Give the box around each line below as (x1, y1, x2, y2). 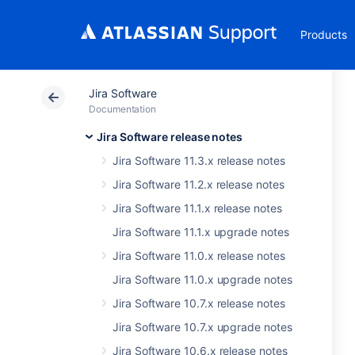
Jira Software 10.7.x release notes (113, 296, 285, 310)
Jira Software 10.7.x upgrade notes (113, 320, 292, 334)
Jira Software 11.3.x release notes (113, 154, 285, 167)
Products (300, 28, 347, 41)
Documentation (89, 103, 157, 115)
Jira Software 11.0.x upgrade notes (113, 273, 292, 286)
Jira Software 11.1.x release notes (113, 201, 282, 215)
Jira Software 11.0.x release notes (113, 249, 285, 262)
